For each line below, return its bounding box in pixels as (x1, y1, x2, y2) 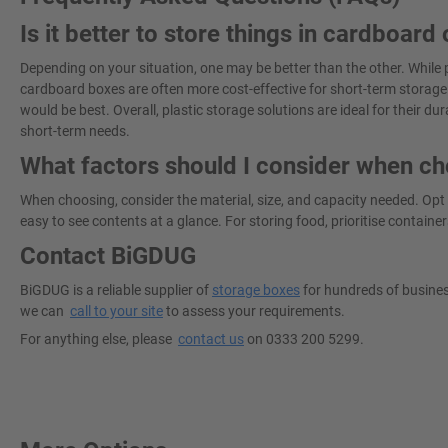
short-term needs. (20, 122, 130, 139)
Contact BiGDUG (20, 241, 196, 270)
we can (20, 302, 70, 319)
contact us (178, 330, 244, 347)
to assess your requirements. (163, 302, 345, 319)
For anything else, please (20, 330, 178, 347)
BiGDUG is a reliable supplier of (20, 281, 212, 298)
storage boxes (212, 281, 300, 298)
